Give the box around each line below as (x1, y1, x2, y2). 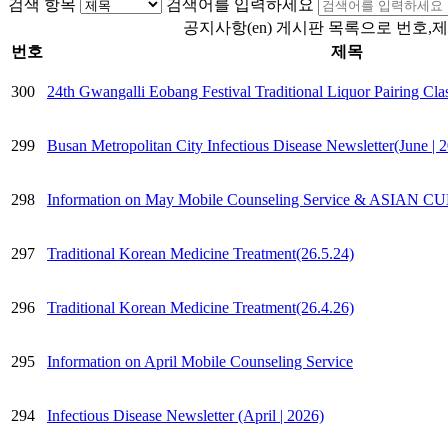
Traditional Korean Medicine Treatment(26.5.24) (47, 244, 354, 262)
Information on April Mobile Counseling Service (47, 352, 353, 370)
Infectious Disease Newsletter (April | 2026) (47, 406, 324, 424)
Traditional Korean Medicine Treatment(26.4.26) (47, 298, 354, 316)
